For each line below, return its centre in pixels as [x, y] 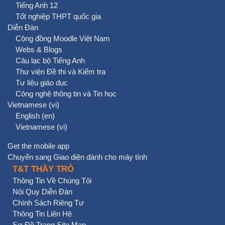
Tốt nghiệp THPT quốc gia [58, 17]
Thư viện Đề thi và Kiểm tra [61, 72]
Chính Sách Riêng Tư [48, 203]
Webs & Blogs [39, 50]
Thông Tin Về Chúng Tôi [52, 181]
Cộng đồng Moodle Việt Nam [63, 39]
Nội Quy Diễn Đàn [42, 192]
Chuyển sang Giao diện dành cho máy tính [77, 157]
